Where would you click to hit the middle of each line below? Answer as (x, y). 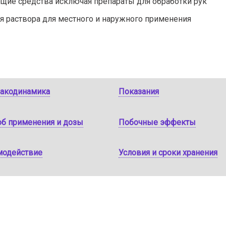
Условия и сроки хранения (168, 152)
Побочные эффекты (157, 122)
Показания (138, 92)
